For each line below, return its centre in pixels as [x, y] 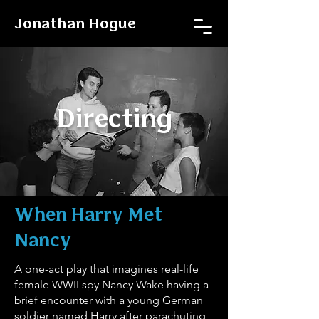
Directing [114, 121]
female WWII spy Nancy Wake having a [111, 284]
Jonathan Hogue [75, 25]
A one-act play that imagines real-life [106, 269]
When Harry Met [88, 216]
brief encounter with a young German [109, 300]
